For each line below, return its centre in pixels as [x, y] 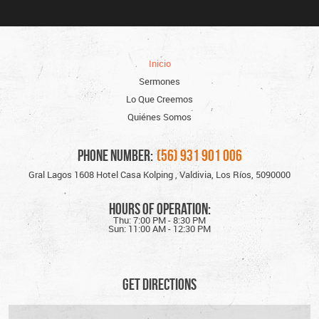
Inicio [159, 64]
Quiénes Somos [159, 117]
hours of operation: [159, 209]
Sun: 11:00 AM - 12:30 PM [159, 229]
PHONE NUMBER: [115, 156]
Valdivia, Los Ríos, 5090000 [235, 175]
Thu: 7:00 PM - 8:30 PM [159, 221]
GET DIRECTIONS [159, 284]
